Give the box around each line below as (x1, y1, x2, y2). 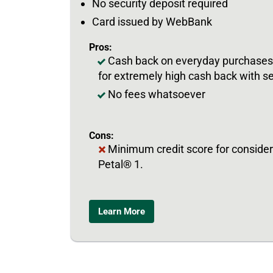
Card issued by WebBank (92, 15, 212, 28)
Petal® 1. (98, 157, 143, 171)
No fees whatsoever (108, 87, 205, 101)
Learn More (98, 205, 145, 217)
